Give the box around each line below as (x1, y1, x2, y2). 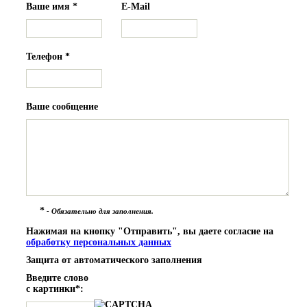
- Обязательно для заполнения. (45, 206, 153, 215)
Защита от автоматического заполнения (26, 254, 202, 265)
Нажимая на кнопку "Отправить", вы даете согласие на (26, 225, 273, 236)
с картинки (26, 283, 75, 294)
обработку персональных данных (26, 236, 171, 247)
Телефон (26, 51, 65, 62)
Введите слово (26, 272, 88, 283)
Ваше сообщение (26, 101, 98, 112)
